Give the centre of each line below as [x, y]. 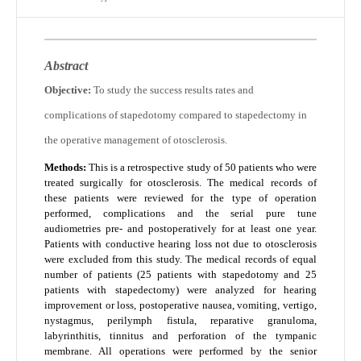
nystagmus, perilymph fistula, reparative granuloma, [180, 321]
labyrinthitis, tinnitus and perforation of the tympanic [180, 336]
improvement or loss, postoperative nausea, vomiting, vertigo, [180, 305]
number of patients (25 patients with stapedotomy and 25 [180, 275]
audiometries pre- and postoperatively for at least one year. [180, 229]
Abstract [66, 66]
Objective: [68, 90]
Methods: [65, 168]
